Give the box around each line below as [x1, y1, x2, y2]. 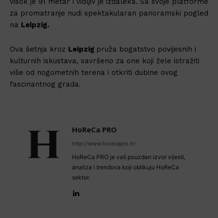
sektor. [72, 173, 90, 181]
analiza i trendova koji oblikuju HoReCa [72, 163, 179, 171]
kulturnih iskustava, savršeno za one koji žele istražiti [10, 56, 200, 65]
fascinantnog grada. [10, 79, 81, 89]
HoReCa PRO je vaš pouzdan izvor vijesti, [72, 153, 185, 161]
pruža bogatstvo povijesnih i [96, 44, 196, 54]
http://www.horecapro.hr [72, 140, 135, 147]
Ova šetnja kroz [10, 44, 68, 54]
